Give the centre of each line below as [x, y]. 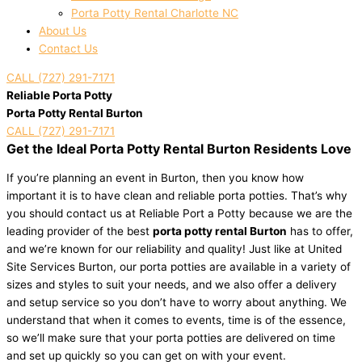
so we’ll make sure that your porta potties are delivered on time [171, 337]
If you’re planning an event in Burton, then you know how [155, 177]
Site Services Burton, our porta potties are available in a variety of [179, 266]
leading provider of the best [80, 231]
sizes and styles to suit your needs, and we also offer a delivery [172, 284]
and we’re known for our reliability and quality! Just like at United [174, 248]
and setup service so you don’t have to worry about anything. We [177, 302]
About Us [63, 31]
